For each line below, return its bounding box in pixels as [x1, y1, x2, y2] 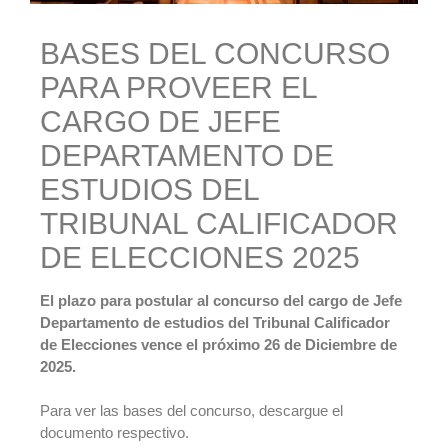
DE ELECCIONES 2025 [40, 240, 360, 274]
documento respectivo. [40, 423, 189, 441]
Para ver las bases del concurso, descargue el [40, 401, 343, 419]
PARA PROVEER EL [40, 70, 317, 104]
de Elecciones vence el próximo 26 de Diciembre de [40, 335, 397, 353]
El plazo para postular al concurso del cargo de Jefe [40, 291, 402, 309]
